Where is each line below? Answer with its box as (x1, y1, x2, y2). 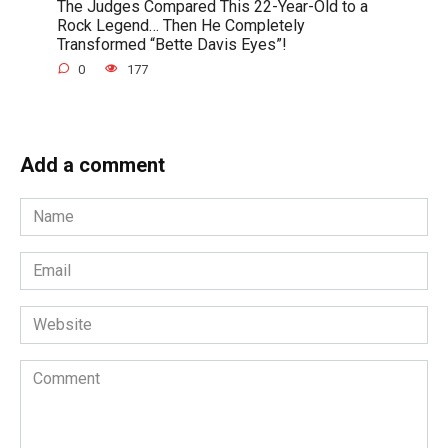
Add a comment (20, 153, 165, 178)
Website (19, 307, 78, 327)
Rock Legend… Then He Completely (56, 15, 305, 35)
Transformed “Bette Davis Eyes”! (56, 34, 287, 54)
